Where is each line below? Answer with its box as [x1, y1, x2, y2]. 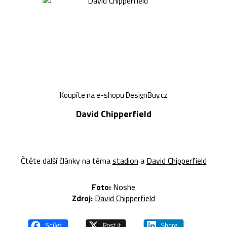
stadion [112, 155, 138, 167]
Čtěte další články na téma [20, 155, 112, 167]
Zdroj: [72, 192, 93, 205]
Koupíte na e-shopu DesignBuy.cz [59, 89, 168, 101]
